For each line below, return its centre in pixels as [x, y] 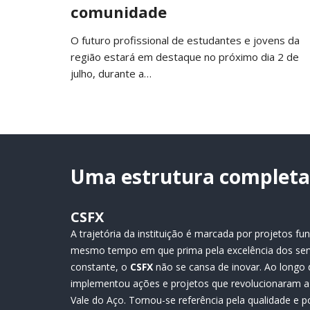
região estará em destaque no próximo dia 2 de [185, 57]
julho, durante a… [111, 73]
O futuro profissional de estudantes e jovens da [185, 40]
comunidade [119, 12]
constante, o [100, 267]
